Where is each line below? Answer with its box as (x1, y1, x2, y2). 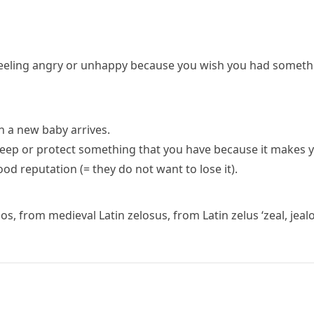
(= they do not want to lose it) (80, 161, 235, 177)
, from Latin (168, 207, 231, 223)
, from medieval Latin (13, 207, 128, 223)
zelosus (128, 207, 168, 223)
